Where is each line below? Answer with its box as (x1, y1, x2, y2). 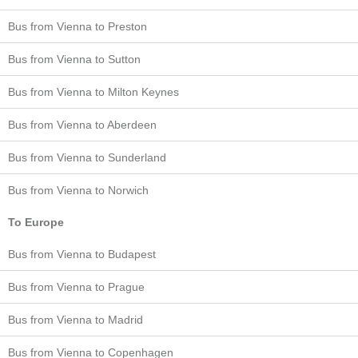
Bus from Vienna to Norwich (8, 183, 149, 197)
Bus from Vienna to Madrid (8, 312, 143, 326)
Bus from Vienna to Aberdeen (8, 117, 157, 131)
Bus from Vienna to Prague (8, 280, 145, 293)
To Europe (8, 215, 64, 229)
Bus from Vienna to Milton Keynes (8, 85, 179, 98)
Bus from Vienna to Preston (8, 19, 147, 33)
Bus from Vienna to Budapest (8, 247, 156, 261)
